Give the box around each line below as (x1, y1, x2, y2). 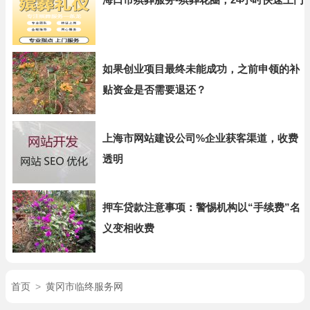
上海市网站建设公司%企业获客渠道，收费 (102, 132, 298, 144)
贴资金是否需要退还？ (102, 84, 206, 95)
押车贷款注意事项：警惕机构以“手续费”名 (102, 201, 300, 213)
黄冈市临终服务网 (46, 281, 123, 292)
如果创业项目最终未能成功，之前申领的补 (102, 63, 300, 75)
